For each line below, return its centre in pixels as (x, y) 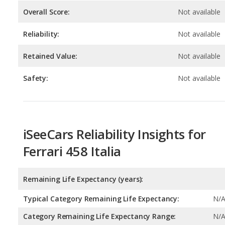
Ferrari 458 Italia (72, 106)
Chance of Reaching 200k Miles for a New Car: (102, 191)
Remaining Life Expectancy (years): (83, 134)
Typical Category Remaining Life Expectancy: (101, 153)
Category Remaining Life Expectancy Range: (100, 171)
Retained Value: (50, 11)
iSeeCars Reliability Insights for (115, 89)
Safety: (36, 33)
